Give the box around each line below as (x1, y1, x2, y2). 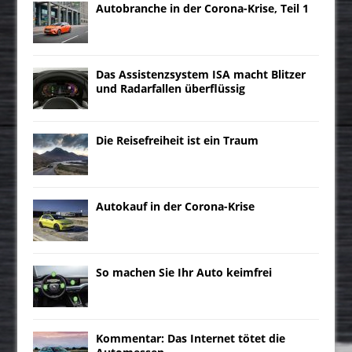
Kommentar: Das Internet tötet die (96, 330, 286, 346)
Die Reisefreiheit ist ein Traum (96, 132, 259, 148)
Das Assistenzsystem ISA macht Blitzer (96, 66, 306, 82)
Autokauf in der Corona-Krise (96, 198, 255, 214)
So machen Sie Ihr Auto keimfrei (96, 264, 273, 280)
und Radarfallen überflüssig (96, 80, 246, 96)
